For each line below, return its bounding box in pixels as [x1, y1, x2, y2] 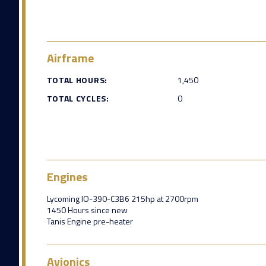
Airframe [46, 48, 94, 67]
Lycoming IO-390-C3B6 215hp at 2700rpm [46, 192, 198, 205]
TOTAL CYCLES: [46, 91, 109, 104]
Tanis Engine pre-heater [46, 214, 133, 227]
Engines [46, 167, 87, 186]
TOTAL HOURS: [46, 73, 107, 86]
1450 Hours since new [46, 203, 128, 216]
